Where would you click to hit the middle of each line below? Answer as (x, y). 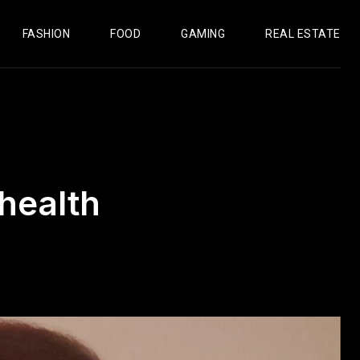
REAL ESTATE (303, 34)
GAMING (203, 34)
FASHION (46, 34)
